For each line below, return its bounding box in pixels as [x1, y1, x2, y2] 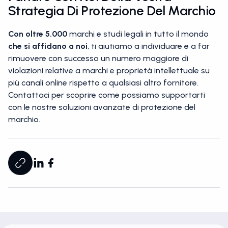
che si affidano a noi [8, 41, 88, 51]
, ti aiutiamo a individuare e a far [88, 41, 210, 51]
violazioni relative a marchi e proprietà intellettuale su [8, 66, 210, 75]
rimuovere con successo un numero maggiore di [8, 53, 188, 63]
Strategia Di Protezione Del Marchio [8, 3, 216, 19]
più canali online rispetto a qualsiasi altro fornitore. [8, 78, 198, 88]
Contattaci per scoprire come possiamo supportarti [8, 90, 205, 100]
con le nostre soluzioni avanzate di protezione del [8, 102, 195, 112]
